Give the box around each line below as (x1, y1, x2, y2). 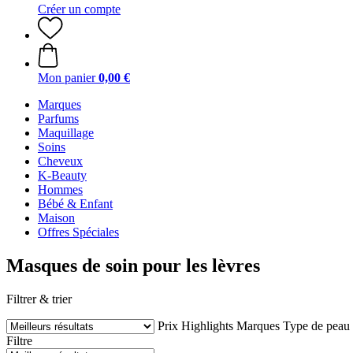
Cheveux (38, 154, 83, 168)
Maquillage (38, 126, 94, 139)
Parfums (38, 112, 79, 125)
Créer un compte (38, 2, 121, 16)
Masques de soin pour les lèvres (6, 255, 260, 276)
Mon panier (38, 71, 95, 84)
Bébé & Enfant (38, 197, 113, 210)
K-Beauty (38, 169, 87, 182)
